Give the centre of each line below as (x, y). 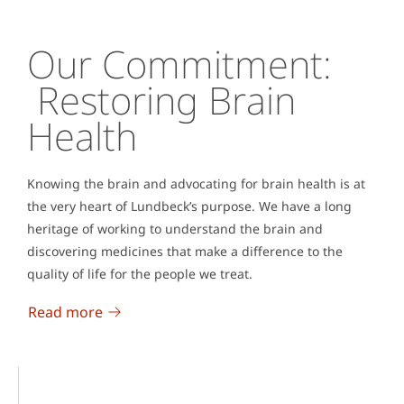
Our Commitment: (179, 64)
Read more (65, 312)
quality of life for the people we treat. (142, 274)
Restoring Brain (161, 100)
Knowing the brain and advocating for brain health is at (196, 184)
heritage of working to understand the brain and (175, 229)
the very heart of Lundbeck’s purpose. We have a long (189, 207)
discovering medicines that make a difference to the (185, 252)
